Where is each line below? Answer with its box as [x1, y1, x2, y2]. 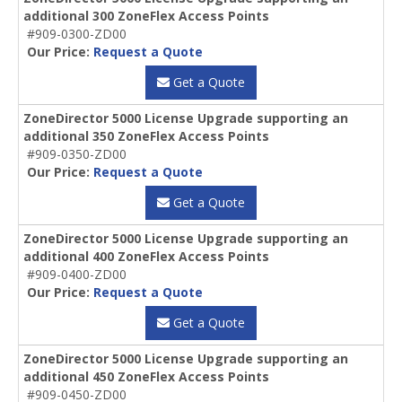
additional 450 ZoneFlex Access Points [23, 368, 269, 386]
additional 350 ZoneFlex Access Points [23, 127, 269, 145]
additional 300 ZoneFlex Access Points [23, 7, 269, 25]
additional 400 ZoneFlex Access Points [23, 248, 269, 266]
